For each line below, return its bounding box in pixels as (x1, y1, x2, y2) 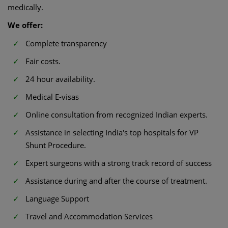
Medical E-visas (25, 91, 79, 102)
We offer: (8, 20, 43, 30)
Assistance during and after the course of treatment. (25, 175, 207, 186)
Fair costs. (25, 55, 61, 66)
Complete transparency (25, 38, 107, 48)
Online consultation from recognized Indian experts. (25, 109, 208, 120)
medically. (8, 2, 43, 12)
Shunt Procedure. (25, 139, 86, 150)
